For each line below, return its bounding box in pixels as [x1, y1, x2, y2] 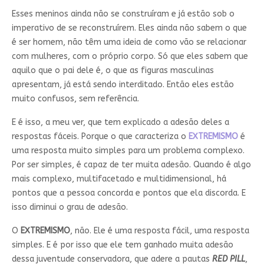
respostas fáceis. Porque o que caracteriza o [11, 131, 186, 142]
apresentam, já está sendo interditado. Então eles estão [11, 80, 234, 90]
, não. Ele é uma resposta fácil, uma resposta [70, 226, 249, 236]
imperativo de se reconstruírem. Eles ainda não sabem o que [11, 23, 247, 34]
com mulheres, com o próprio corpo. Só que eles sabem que [11, 51, 248, 62]
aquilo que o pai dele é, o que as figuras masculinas [11, 65, 214, 76]
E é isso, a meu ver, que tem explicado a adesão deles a [11, 117, 229, 128]
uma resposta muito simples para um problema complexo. [11, 146, 245, 156]
